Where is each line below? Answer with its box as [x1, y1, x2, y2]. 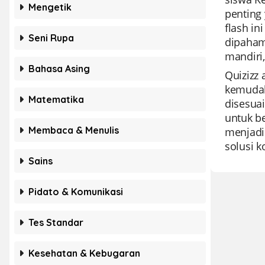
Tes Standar [28, 216, 83, 228]
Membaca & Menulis [28, 124, 119, 136]
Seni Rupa [28, 32, 74, 44]
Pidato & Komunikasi [28, 186, 123, 198]
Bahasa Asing [28, 63, 90, 75]
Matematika [28, 93, 84, 105]
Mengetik [28, 1, 72, 13]
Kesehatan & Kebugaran [28, 247, 140, 259]
